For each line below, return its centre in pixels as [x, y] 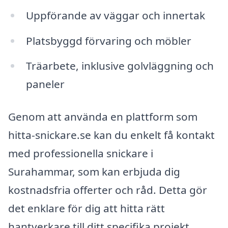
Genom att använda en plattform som [103, 117]
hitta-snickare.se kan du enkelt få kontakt [111, 135]
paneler [45, 84]
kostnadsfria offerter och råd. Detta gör [108, 190]
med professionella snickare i [81, 153]
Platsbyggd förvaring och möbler [108, 40]
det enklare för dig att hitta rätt [87, 208]
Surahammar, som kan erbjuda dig [94, 172]
